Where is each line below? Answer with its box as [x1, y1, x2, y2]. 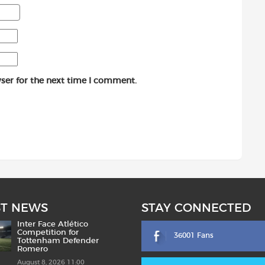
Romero [17, 245, 48, 254]
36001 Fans [174, 232, 214, 240]
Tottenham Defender [17, 237, 99, 245]
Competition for [17, 229, 79, 237]
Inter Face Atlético [17, 221, 88, 229]
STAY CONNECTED [141, 202, 251, 215]
